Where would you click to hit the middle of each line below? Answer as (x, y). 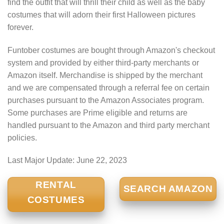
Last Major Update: (42, 160)
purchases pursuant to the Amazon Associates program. (106, 100)
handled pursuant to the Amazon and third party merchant (108, 125)
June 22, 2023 (102, 160)
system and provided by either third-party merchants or (103, 62)
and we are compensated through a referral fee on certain (108, 87)
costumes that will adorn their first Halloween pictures (101, 14)
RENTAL (56, 185)
